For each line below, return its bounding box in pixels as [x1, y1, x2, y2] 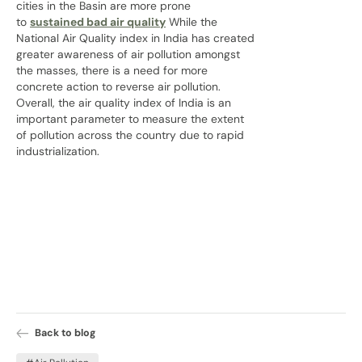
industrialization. [16, 144, 99, 159]
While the [166, 15, 217, 30]
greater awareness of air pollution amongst [16, 47, 240, 62]
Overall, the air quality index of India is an [16, 95, 231, 111]
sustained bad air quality [30, 15, 166, 30]
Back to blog [35, 326, 96, 339]
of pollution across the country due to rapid [16, 128, 244, 143]
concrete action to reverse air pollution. [16, 79, 221, 95]
